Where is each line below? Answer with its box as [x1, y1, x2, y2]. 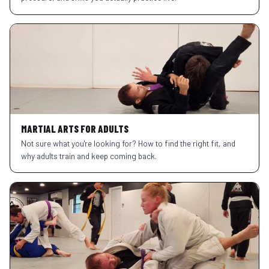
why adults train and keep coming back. [20, 150, 157, 161]
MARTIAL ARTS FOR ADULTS [20, 122, 128, 134]
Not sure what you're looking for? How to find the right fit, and [20, 138, 235, 148]
